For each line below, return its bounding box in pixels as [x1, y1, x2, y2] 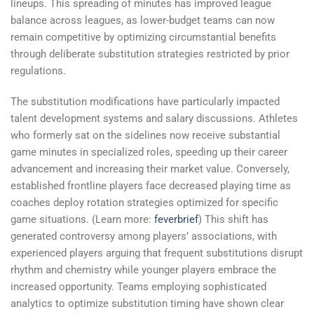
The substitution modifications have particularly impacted [11, 95, 280, 108]
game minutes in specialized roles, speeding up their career [11, 145, 287, 158]
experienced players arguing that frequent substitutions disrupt [11, 246, 303, 259]
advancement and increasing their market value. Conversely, [11, 162, 289, 175]
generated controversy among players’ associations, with [11, 229, 277, 243]
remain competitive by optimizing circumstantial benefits [11, 31, 276, 44]
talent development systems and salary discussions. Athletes [11, 111, 298, 125]
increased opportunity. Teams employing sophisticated [11, 280, 266, 293]
